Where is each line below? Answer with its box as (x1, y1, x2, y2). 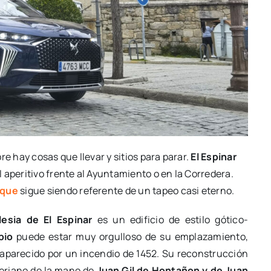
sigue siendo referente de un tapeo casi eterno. (18, 184, 235, 198)
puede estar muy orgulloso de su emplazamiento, (13, 230, 249, 244)
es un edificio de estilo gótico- (92, 213, 249, 227)
